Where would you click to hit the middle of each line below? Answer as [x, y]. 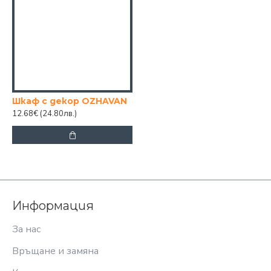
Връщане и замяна [55, 251]
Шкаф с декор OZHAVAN [70, 101]
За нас [26, 229]
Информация [53, 206]
